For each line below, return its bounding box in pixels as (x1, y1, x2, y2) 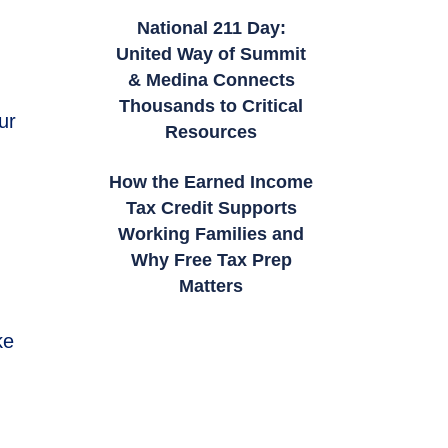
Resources (165, 122, 258, 143)
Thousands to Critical (119, 96, 304, 117)
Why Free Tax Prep (130, 250, 292, 271)
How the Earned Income (109, 172, 314, 193)
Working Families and (118, 224, 305, 245)
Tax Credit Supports (125, 198, 297, 219)
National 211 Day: (136, 18, 286, 39)
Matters (179, 276, 244, 297)
